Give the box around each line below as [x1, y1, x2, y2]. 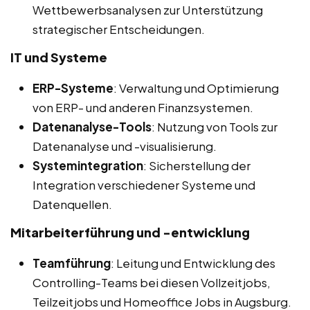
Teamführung [33, 255, 111, 271]
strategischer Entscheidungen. [33, 21, 205, 37]
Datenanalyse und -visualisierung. [33, 138, 217, 154]
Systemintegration [33, 157, 143, 173]
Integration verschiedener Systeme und [33, 176, 255, 192]
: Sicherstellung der [143, 157, 250, 173]
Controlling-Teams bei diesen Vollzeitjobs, [33, 274, 271, 290]
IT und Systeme [10, 48, 107, 65]
